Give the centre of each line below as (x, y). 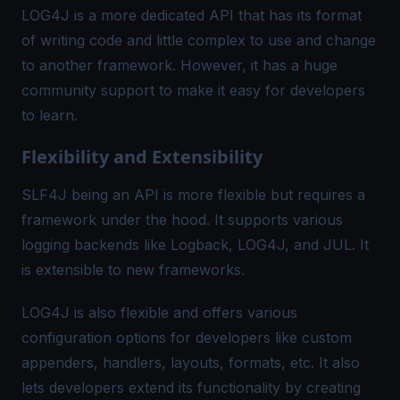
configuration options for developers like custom (187, 337)
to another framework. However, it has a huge (179, 65)
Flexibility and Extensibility (142, 157)
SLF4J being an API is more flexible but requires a (193, 195)
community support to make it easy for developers (193, 90)
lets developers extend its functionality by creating (191, 387)
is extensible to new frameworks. (133, 270)
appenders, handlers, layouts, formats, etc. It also (191, 362)
